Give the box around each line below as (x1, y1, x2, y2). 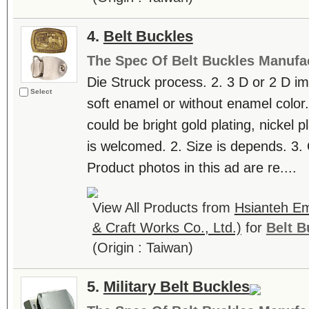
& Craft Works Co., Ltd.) (92, 220, 241, 235)
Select (30, 88, 52, 95)
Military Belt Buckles (103, 278, 250, 295)
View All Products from (92, 200, 235, 215)
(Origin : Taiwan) (92, 240, 193, 255)
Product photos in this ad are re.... (86, 160, 297, 175)
